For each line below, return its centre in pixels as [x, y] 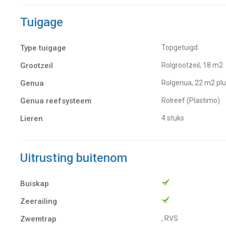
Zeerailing [39, 201]
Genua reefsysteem [56, 101]
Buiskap [35, 183]
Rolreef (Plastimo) [193, 100]
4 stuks [175, 118]
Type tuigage [43, 48]
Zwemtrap [38, 219]
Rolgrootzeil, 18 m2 [194, 65]
